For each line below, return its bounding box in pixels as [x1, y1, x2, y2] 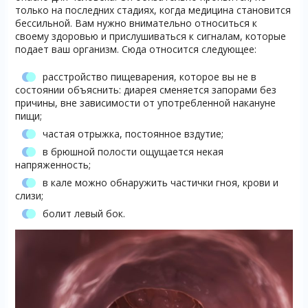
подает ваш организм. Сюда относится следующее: [14, 43, 256, 56]
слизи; [14, 189, 43, 202]
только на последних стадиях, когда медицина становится [14, 3, 291, 16]
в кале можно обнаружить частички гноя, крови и [42, 176, 278, 189]
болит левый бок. [42, 207, 125, 220]
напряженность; [14, 158, 91, 171]
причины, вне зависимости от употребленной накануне [14, 96, 276, 109]
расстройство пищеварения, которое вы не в [42, 70, 256, 83]
